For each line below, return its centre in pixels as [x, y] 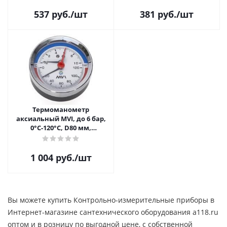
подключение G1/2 [61, 137]
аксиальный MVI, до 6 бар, [61, 119]
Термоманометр [61, 109]
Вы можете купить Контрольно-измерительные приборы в [111, 200]
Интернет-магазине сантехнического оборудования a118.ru [113, 212]
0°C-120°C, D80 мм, [61, 128]
